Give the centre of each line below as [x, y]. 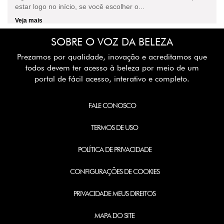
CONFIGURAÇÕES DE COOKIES [114, 172]
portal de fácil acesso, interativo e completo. [112, 79]
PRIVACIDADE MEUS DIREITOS [114, 194]
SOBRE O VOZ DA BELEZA [112, 42]
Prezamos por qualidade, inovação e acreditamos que [112, 57]
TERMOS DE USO [114, 128]
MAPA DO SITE [114, 216]
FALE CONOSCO [112, 106]
